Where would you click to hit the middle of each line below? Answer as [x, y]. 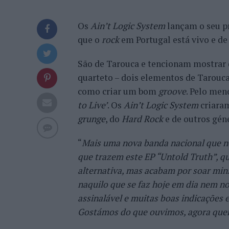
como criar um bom [118, 91]
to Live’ [93, 105]
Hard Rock [142, 119]
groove [172, 91]
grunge [91, 119]
